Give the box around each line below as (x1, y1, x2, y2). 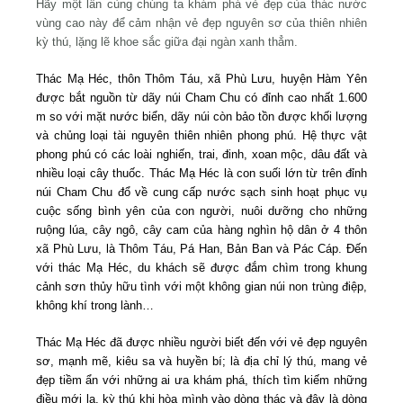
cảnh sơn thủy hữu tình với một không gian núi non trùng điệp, (36, 279, 367, 293)
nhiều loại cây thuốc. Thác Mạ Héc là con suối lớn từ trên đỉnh (36, 166, 367, 180)
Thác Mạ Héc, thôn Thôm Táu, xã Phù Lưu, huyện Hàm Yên (36, 71, 367, 85)
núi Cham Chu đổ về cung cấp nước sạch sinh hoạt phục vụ (36, 184, 367, 199)
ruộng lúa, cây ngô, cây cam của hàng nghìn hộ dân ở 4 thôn (36, 222, 367, 237)
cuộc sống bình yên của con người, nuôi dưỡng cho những (36, 203, 367, 218)
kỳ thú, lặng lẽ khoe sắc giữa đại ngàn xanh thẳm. (36, 34, 298, 49)
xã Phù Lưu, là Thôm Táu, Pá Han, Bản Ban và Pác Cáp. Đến (36, 241, 367, 255)
